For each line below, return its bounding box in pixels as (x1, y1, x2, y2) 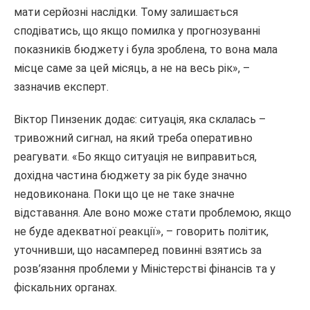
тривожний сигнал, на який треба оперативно (14, 131, 253, 145)
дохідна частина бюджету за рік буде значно (14, 169, 247, 182)
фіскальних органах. (14, 281, 117, 294)
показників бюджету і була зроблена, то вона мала (14, 43, 277, 56)
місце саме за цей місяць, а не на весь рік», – (14, 62, 250, 75)
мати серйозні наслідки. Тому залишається (14, 6, 238, 19)
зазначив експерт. (14, 80, 109, 93)
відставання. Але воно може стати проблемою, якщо (14, 206, 291, 219)
